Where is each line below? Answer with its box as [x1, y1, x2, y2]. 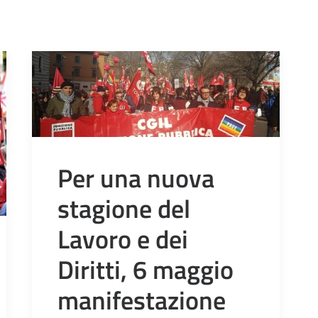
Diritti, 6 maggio [57, 249, 234, 289]
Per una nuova [57, 158, 214, 197]
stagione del [57, 188, 190, 228]
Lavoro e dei [57, 219, 188, 258]
